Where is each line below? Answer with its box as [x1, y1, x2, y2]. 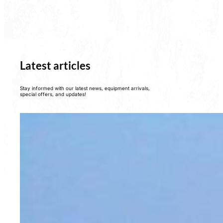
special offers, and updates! [20, 91, 86, 97]
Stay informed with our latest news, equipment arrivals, [20, 85, 150, 91]
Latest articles [20, 59, 91, 72]
